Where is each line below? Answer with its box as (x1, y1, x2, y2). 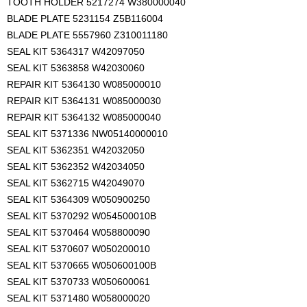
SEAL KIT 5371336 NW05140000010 (7, 128, 168, 140)
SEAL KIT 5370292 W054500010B (7, 210, 156, 222)
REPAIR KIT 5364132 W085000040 (7, 112, 161, 123)
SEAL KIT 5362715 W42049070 (7, 177, 145, 189)
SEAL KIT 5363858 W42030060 (7, 62, 145, 74)
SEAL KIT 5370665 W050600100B (7, 260, 156, 271)
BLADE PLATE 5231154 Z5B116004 (7, 13, 163, 25)
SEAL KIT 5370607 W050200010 (7, 243, 150, 255)
